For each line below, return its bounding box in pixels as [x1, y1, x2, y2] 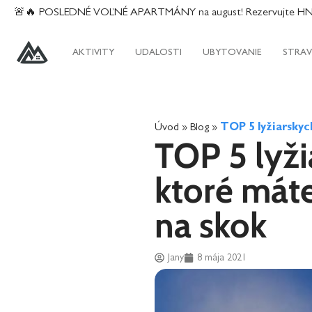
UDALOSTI [135, 47, 182, 57]
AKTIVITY [72, 47, 115, 57]
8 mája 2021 [197, 252, 247, 263]
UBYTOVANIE [203, 47, 263, 57]
